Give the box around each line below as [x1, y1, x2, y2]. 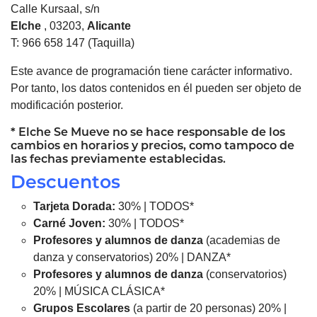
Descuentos [11, 171, 120, 192]
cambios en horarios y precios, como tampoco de [11, 138, 294, 152]
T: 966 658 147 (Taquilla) [11, 36, 134, 49]
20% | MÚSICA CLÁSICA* [33, 284, 165, 297]
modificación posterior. [11, 98, 123, 111]
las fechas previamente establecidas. [11, 151, 229, 166]
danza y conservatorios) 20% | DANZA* [33, 250, 231, 263]
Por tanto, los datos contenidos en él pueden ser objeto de [11, 81, 301, 94]
